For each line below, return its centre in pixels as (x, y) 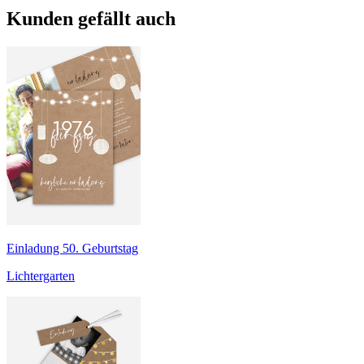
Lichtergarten (41, 276)
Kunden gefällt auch (91, 19)
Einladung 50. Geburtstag (72, 249)
